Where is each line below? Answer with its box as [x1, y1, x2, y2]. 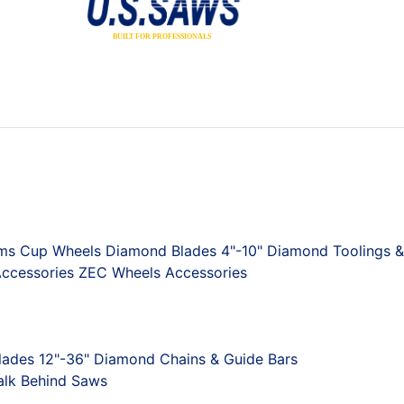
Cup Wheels [20, 241, 101, 260]
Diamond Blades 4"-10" [106, 241, 262, 260]
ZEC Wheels [78, 262, 161, 281]
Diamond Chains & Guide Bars [94, 349, 298, 368]
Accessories [165, 262, 247, 281]
